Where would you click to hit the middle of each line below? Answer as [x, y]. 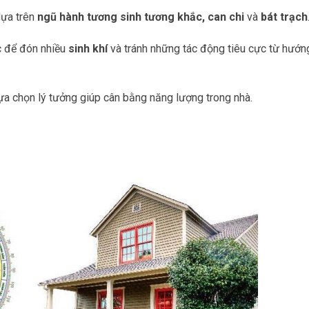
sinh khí [88, 49]
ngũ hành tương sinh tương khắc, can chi [141, 17]
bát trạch [284, 17]
